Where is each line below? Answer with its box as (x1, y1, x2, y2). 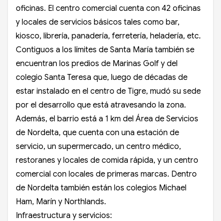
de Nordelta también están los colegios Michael (16, 183, 186, 193)
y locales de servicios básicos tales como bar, (16, 17, 180, 27)
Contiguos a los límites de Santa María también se (16, 44, 194, 55)
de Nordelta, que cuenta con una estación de (16, 127, 179, 138)
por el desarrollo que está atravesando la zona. (16, 100, 186, 110)
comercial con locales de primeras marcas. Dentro (16, 169, 197, 179)
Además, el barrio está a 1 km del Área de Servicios (16, 113, 198, 124)
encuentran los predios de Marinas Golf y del (16, 58, 178, 69)
